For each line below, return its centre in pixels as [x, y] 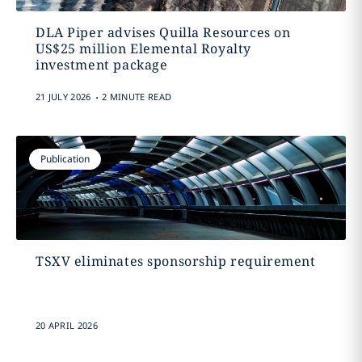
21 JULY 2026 [63, 97]
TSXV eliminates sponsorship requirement [175, 261]
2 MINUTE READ [137, 97]
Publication [65, 159]
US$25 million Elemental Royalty [143, 48]
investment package [101, 65]
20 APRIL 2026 [66, 325]
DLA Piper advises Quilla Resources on [163, 32]
